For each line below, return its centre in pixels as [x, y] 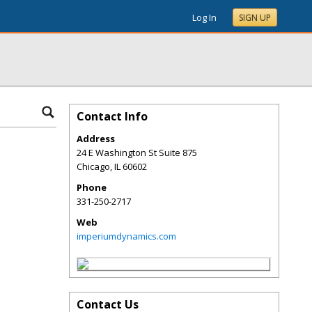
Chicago [93, 166]
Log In [204, 17]
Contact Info [112, 116]
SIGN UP [255, 18]
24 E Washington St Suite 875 [137, 153]
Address [96, 139]
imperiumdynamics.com [126, 236]
